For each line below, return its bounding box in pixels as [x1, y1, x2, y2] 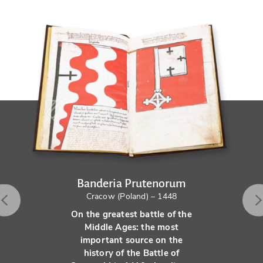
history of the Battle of [83, 247, 180, 259]
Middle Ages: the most [84, 221, 179, 233]
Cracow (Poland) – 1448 [86, 190, 177, 202]
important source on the [80, 234, 183, 246]
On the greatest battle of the [71, 208, 192, 220]
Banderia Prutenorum [77, 176, 186, 190]
